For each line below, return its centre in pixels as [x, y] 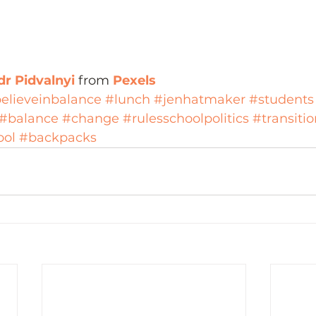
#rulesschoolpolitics [186, 119]
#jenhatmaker [200, 100]
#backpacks [58, 138]
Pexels [134, 81]
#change [91, 119]
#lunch [128, 100]
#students [281, 100]
